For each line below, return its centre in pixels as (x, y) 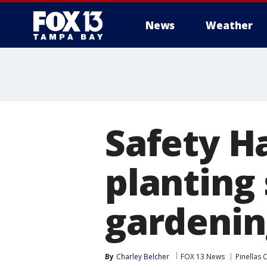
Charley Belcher (143, 257)
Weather (229, 25)
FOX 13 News (203, 257)
